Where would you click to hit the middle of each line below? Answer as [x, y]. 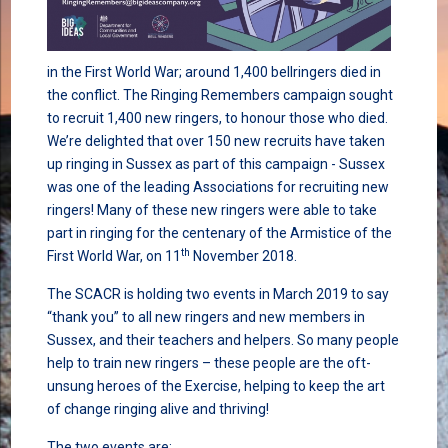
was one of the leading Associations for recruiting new [217, 187]
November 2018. [243, 256]
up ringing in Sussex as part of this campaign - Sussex [215, 164]
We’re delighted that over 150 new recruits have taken [215, 141]
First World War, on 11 [113, 256]
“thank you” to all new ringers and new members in [205, 317]
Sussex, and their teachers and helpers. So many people [222, 340]
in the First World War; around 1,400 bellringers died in [213, 72]
